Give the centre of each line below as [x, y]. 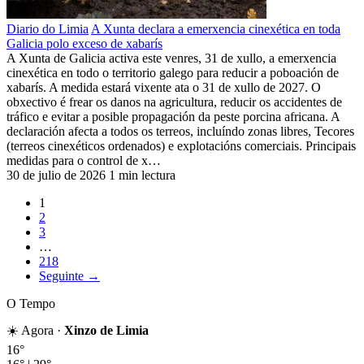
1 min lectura [142, 175]
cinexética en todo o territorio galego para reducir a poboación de [173, 72]
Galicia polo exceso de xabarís [84, 43]
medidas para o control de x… [84, 160]
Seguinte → [69, 275]
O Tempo [31, 303]
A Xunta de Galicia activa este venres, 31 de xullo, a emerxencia [171, 58]
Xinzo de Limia [106, 330]
